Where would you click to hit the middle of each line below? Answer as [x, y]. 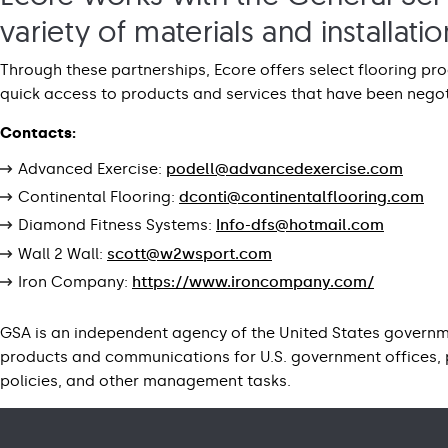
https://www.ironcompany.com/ [253, 282]
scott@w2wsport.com [189, 253]
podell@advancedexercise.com [284, 168]
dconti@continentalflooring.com [301, 197]
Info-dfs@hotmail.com [300, 225]
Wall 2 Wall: [62, 253]
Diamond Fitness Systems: [117, 225]
